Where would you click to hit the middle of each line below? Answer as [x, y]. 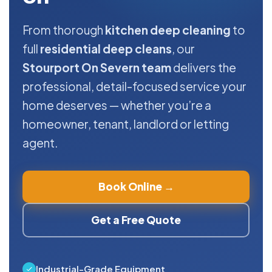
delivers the [204, 68]
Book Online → [136, 187]
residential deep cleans [106, 49]
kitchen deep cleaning [168, 30]
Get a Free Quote [136, 220]
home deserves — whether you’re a [117, 105]
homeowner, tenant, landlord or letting [126, 124]
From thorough [64, 30]
